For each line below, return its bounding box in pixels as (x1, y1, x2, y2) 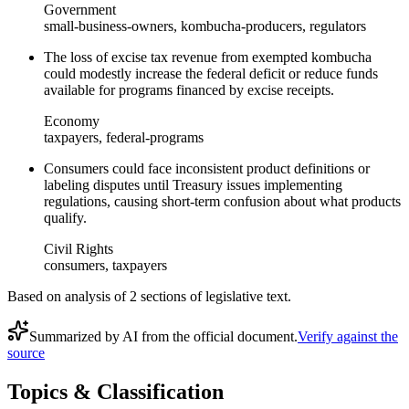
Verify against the (298, 329, 398, 344)
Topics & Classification (7, 379, 224, 404)
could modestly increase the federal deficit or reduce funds (44, 66, 378, 81)
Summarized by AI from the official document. (29, 329, 298, 344)
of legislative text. (186, 288, 291, 304)
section (137, 288, 181, 304)
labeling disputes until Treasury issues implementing (44, 177, 342, 193)
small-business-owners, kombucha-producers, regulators (44, 18, 366, 34)
